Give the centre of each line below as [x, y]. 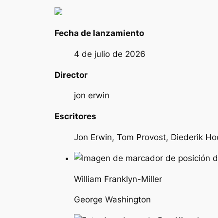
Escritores [75, 117]
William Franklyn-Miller [118, 179]
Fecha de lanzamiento [99, 33]
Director [71, 75]
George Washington [112, 200]
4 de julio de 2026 [110, 54]
